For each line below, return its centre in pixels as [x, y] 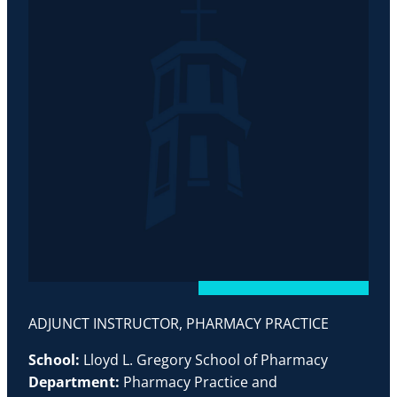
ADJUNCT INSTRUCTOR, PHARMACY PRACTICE [179, 323]
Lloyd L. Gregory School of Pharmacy [206, 360]
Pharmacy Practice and [200, 382]
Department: [76, 382]
